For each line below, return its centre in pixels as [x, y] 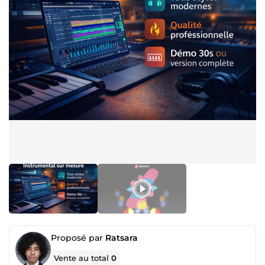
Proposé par [78, 238]
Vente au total [83, 258]
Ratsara [122, 238]
